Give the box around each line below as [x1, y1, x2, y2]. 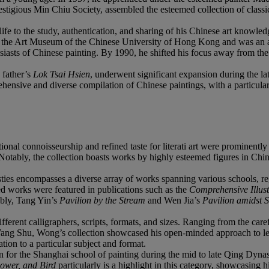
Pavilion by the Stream [59, 195, 148, 205]
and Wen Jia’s [148, 195, 202, 205]
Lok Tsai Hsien [33, 68, 90, 79]
